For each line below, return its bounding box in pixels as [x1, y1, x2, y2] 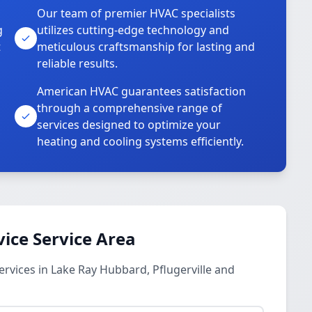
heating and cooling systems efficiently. [37, 134, 244, 149]
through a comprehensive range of [37, 100, 223, 116]
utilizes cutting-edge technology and [37, 22, 230, 38]
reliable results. [37, 56, 118, 71]
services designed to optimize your [37, 117, 221, 132]
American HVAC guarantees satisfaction [37, 84, 247, 99]
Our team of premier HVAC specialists [37, 6, 236, 21]
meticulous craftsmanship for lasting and [37, 39, 256, 54]
